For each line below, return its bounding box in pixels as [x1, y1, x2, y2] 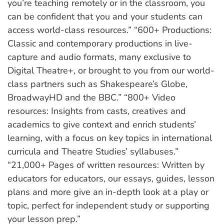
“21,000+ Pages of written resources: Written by [7, 159, 204, 171]
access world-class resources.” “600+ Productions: [7, 24, 211, 36]
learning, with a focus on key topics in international [7, 132, 212, 144]
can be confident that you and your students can [7, 10, 202, 22]
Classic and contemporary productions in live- [7, 37, 192, 49]
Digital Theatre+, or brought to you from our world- [7, 64, 214, 76]
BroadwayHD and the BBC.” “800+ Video [7, 91, 175, 103]
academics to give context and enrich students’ [7, 118, 196, 130]
